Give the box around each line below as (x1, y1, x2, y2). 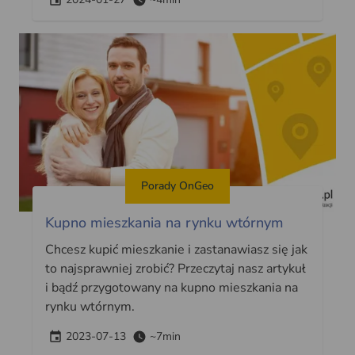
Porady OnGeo (141, 177, 214, 193)
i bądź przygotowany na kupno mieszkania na (44, 278, 298, 296)
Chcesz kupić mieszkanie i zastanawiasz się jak (44, 240, 307, 258)
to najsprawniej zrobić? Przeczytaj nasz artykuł (44, 259, 306, 277)
